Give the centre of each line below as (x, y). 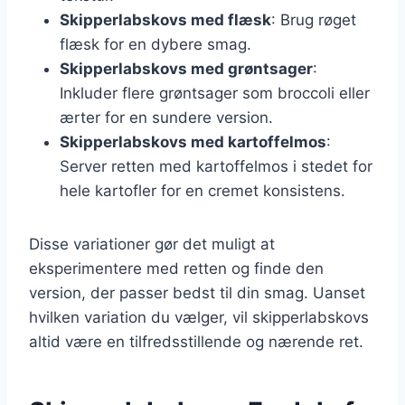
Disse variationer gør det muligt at (152, 244)
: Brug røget (314, 19)
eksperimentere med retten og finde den (176, 268)
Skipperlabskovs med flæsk (165, 19)
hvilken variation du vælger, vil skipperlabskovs (199, 317)
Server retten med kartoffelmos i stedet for (216, 166)
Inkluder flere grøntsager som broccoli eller (215, 93)
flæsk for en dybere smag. (155, 44)
